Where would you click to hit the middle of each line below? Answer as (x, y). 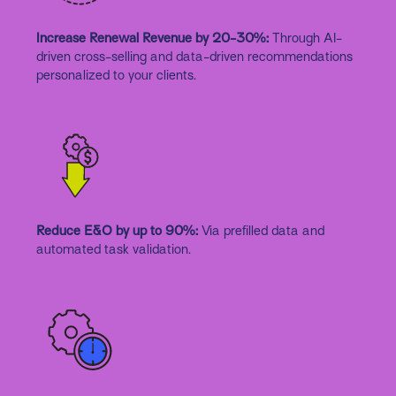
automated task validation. (113, 250)
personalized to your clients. (116, 76)
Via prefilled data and (261, 231)
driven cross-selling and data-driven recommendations (194, 57)
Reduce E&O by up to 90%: (117, 231)
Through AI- (305, 38)
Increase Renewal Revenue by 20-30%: (152, 38)
